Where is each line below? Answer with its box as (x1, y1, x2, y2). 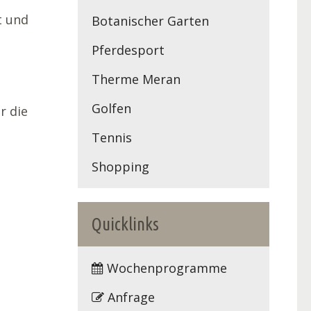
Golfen (92, 99, 131, 117)
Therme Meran (92, 70, 180, 87)
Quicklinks (92, 214, 159, 234)
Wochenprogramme (103, 259, 227, 276)
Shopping (92, 158, 149, 175)
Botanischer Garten (92, 12, 209, 29)
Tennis (92, 128, 132, 146)
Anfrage (104, 288, 155, 305)
